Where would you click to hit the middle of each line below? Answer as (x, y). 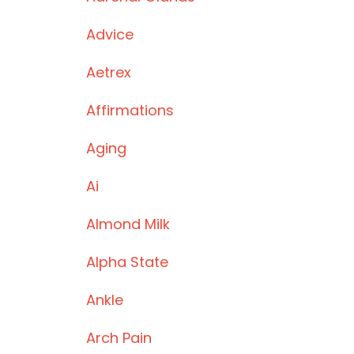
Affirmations (130, 110)
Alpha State (127, 262)
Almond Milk (128, 224)
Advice (109, 34)
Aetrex (108, 72)
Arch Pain (119, 338)
